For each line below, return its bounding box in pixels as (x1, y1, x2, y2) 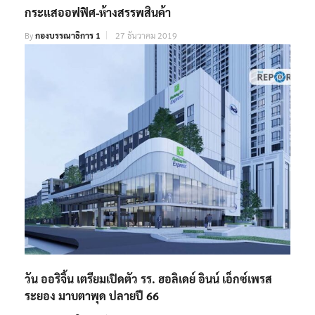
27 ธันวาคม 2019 (115, 29, 177, 41)
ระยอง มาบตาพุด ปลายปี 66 (25, 288, 159, 304)
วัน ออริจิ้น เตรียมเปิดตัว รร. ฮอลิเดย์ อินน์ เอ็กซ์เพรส (25, 271, 272, 287)
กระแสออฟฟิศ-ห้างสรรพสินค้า (25, 4, 171, 20)
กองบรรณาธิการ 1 (35, 29, 101, 41)
